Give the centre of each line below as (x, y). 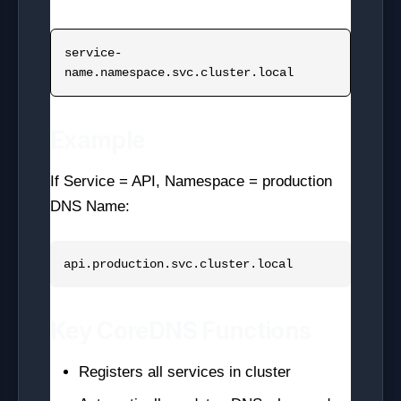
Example (98, 140)
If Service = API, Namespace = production (191, 181)
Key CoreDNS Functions (181, 331)
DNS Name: (90, 206)
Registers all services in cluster (185, 372)
